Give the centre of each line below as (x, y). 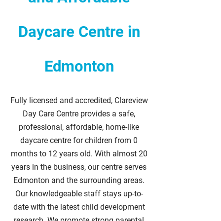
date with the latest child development (79, 207)
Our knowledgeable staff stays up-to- (79, 194)
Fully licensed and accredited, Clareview (79, 100)
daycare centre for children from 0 (79, 140)
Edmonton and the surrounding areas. (79, 180)
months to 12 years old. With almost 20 (79, 154)
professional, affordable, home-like (79, 127)
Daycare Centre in (79, 32)
